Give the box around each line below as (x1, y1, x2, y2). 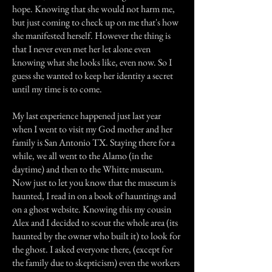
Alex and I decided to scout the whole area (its (12, 216, 178, 229)
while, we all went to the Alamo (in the (12, 149, 152, 162)
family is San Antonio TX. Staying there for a (12, 136, 175, 149)
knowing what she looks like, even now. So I (12, 56, 172, 69)
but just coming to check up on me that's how (12, 16, 178, 29)
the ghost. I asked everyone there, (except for (12, 243, 172, 256)
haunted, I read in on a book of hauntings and (12, 189, 176, 202)
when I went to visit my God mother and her (12, 123, 172, 135)
